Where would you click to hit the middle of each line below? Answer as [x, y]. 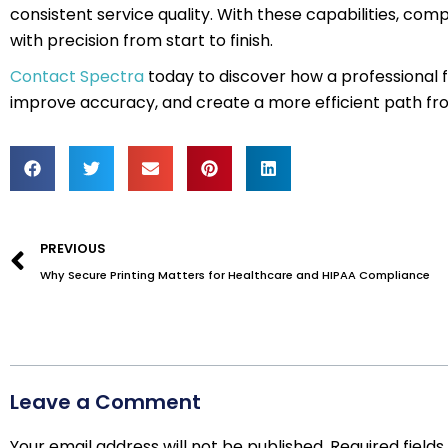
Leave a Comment [105, 402]
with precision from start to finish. [141, 40]
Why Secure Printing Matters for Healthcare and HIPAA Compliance [235, 275]
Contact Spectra [77, 76]
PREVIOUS [73, 248]
